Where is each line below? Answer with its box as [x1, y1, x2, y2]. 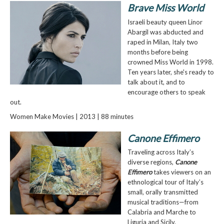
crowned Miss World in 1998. [127, 57, 213, 66]
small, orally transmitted [127, 188, 198, 196]
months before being [127, 47, 188, 56]
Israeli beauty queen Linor [127, 17, 202, 26]
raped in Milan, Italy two [127, 37, 198, 46]
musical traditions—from [127, 198, 198, 206]
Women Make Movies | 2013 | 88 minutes [9, 112, 133, 121]
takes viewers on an [151, 168, 211, 176]
